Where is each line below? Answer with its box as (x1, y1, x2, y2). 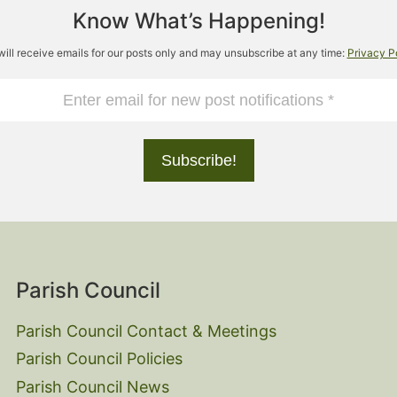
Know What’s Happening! (72, 8, 325, 34)
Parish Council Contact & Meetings (16, 321, 276, 340)
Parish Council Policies (16, 349, 183, 369)
